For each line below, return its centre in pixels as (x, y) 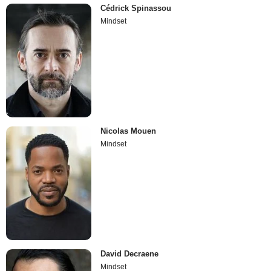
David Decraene (130, 254)
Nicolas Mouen (129, 131)
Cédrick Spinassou (136, 8)
